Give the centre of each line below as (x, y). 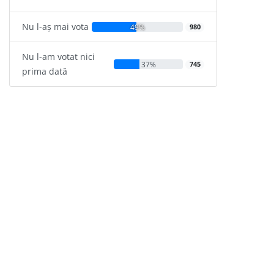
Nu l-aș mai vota (55, 27)
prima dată (45, 72)
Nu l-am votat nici (58, 57)
